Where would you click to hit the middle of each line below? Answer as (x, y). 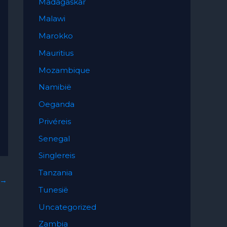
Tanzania (55, 173)
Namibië (55, 87)
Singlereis (57, 156)
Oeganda (56, 104)
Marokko (56, 36)
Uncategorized (67, 207)
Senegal (54, 138)
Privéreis (55, 121)
